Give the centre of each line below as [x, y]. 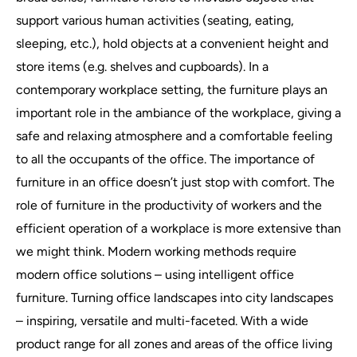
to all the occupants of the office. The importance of [165, 159]
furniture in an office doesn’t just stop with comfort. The [175, 182]
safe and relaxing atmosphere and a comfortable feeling [174, 136]
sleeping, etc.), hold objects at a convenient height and [172, 44]
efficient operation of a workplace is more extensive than [178, 229]
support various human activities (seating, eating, [155, 21]
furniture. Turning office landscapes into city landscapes [175, 298]
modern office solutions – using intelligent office [155, 275]
